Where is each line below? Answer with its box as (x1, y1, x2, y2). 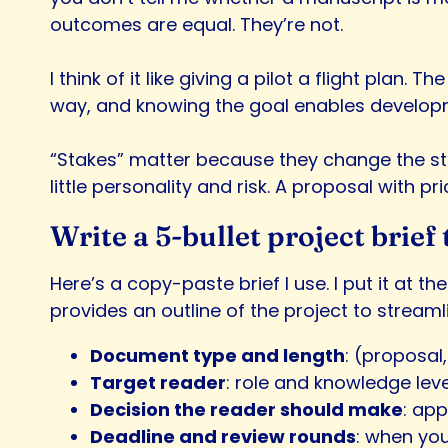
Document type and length (90, 342, 345, 368)
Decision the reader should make (90, 396, 403, 422)
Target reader (90, 369, 226, 395)
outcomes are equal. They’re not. (50, 11, 343, 37)
